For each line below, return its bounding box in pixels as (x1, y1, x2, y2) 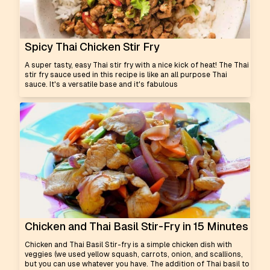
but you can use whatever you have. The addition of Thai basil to (25, 260, 250, 268)
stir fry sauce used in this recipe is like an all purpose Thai (25, 71, 227, 79)
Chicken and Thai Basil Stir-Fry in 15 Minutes (25, 220, 248, 233)
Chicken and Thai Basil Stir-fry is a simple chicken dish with (25, 240, 232, 249)
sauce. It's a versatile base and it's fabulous (25, 80, 178, 89)
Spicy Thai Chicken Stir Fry (25, 40, 160, 53)
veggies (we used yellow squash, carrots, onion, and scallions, (25, 250, 243, 259)
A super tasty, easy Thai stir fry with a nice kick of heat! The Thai (25, 61, 249, 69)
